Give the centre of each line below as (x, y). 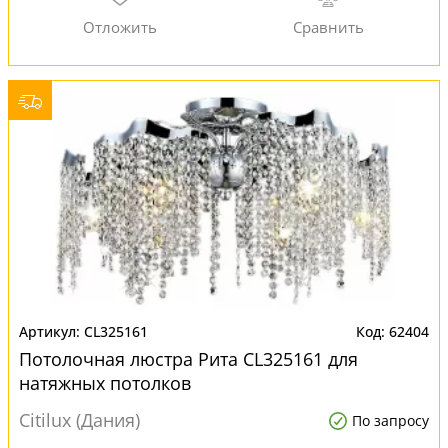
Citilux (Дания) (79, 420)
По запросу (390, 420)
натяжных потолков (105, 383)
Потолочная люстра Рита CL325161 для (188, 359)
